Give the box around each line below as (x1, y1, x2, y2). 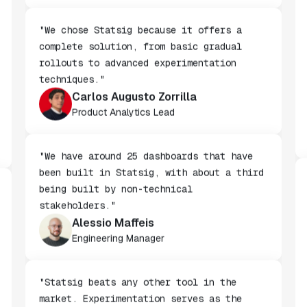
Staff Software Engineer (72, 9, 177, 22)
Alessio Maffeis (72, 245, 155, 260)
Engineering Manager (72, 261, 165, 274)
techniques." (39, 102, 106, 115)
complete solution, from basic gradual (39, 69, 243, 82)
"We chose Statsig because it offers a (39, 53, 243, 66)
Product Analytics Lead (72, 135, 175, 148)
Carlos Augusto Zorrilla (72, 119, 197, 134)
